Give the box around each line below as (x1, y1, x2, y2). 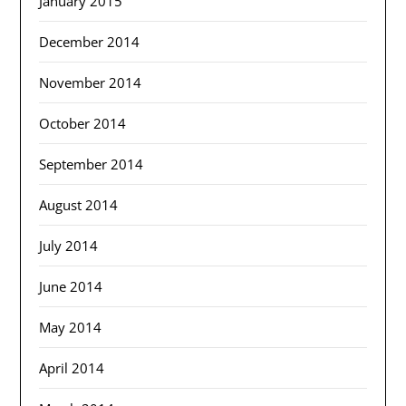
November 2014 (39, 73, 142, 92)
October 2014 (39, 114, 127, 133)
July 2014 (39, 237, 99, 256)
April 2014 (39, 359, 105, 378)
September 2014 (39, 155, 144, 174)
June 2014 (39, 277, 103, 296)
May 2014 (39, 318, 102, 337)
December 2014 (39, 33, 140, 52)
